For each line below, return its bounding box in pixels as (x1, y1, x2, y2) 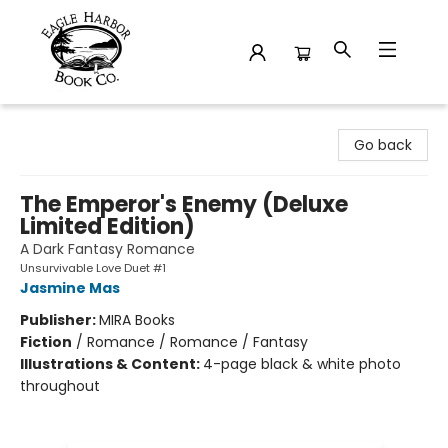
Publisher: (20, 310, 99, 330)
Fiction (20, 332, 72, 352)
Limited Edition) (20, 211, 195, 242)
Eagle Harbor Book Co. (15, 113, 166, 133)
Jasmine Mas (20, 278, 120, 298)
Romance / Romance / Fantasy (87, 332, 308, 352)
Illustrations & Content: (20, 354, 203, 374)
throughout (20, 376, 100, 396)
